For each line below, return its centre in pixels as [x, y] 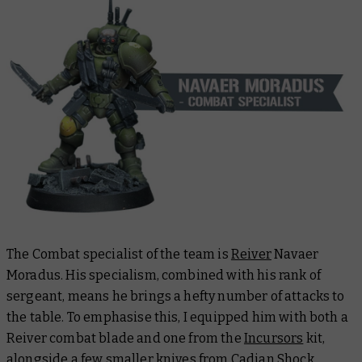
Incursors [274, 338]
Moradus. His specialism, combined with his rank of [164, 275]
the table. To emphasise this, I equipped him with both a [177, 317]
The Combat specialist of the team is [119, 254]
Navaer [295, 254]
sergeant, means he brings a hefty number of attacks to [176, 296]
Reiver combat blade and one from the [125, 338]
